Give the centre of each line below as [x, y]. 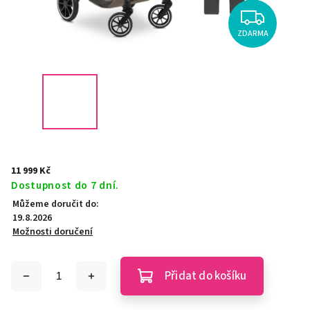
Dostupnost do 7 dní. [65, 185]
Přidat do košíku [206, 276]
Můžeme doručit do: [56, 204]
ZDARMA [253, 33]
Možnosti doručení [53, 232]
